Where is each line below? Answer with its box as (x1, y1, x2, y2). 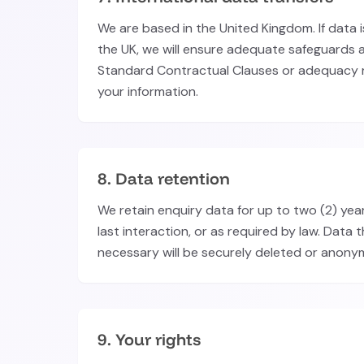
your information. (97, 83, 198, 100)
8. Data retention (97, 168, 230, 188)
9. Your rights (97, 329, 201, 349)
